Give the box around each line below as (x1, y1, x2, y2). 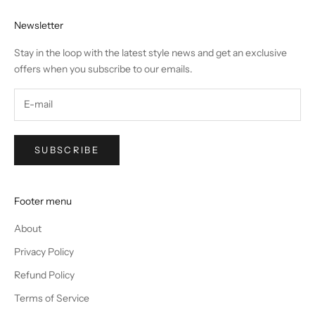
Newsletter (14, 18, 63, 32)
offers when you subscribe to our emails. (14, 62, 193, 75)
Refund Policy (14, 269, 75, 282)
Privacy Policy (14, 245, 74, 259)
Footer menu (14, 195, 72, 208)
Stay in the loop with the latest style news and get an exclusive (14, 46, 287, 59)
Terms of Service (14, 292, 89, 305)
